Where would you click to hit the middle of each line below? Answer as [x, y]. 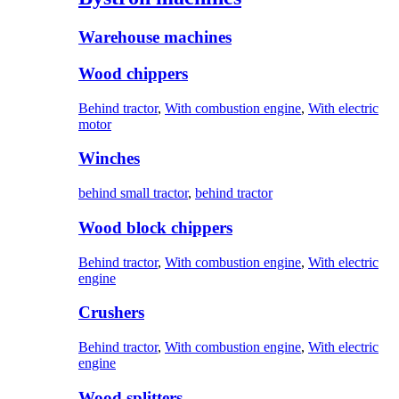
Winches [109, 159]
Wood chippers [133, 73]
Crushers [111, 313]
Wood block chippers [155, 227]
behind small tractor [133, 193]
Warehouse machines [155, 37]
